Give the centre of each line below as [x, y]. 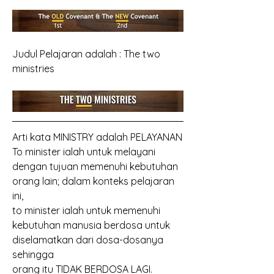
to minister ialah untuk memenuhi [86, 210]
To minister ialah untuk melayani [84, 151]
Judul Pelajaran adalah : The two [86, 54]
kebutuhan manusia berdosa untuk [91, 225]
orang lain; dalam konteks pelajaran [93, 181]
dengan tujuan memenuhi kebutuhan [95, 166]
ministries [33, 68]
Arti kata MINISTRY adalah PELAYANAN [97, 137]
